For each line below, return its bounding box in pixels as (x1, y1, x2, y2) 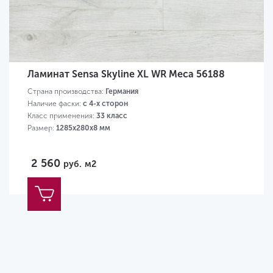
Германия (105, 87, 138, 96)
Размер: (27, 123, 56, 132)
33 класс (96, 111, 127, 120)
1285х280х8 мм (56, 123, 110, 132)
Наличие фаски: (27, 99, 83, 108)
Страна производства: (27, 87, 105, 96)
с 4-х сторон (83, 99, 128, 108)
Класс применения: (27, 111, 96, 120)
